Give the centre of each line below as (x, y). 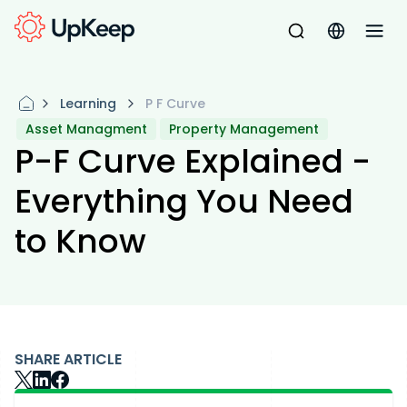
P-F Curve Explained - (193, 161)
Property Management (244, 129)
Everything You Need (184, 201)
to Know (80, 241)
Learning (88, 104)
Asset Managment (86, 129)
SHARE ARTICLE (68, 359)
